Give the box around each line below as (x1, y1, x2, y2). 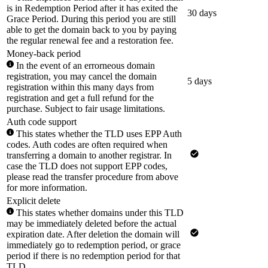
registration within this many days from (7, 81, 154, 92)
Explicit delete (7, 195, 60, 206)
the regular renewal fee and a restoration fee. (7, 35, 173, 45)
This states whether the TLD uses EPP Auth (16, 128, 182, 139)
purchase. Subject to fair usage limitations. (7, 103, 165, 114)
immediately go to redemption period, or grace (7, 239, 181, 250)
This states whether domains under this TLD (16, 207, 184, 218)
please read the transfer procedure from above (7, 171, 178, 182)
